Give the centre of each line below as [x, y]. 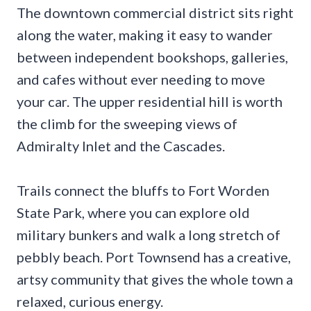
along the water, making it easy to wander [145, 35]
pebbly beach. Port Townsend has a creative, [154, 257]
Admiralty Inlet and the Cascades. [121, 146]
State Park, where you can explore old [133, 213]
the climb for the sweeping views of [127, 124]
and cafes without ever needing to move [141, 79]
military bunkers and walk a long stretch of [149, 235]
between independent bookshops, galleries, [152, 57]
